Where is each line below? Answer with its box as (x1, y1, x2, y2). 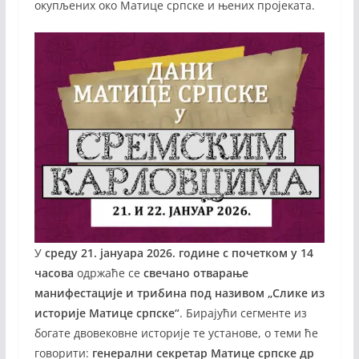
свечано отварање (143, 265, 248, 281)
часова (34, 265, 74, 281)
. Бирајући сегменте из (179, 305, 307, 321)
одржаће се (73, 265, 143, 281)
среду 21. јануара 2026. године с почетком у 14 (44, 245, 313, 261)
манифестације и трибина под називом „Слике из (34, 285, 325, 301)
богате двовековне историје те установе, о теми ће (34, 325, 318, 341)
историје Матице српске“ (34, 305, 179, 321)
